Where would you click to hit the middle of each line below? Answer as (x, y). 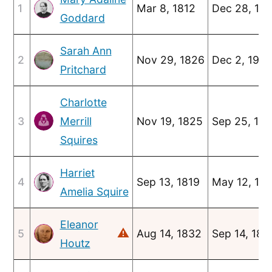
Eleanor (79, 224)
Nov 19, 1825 (169, 121)
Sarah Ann (86, 50)
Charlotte (83, 102)
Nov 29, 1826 (170, 59)
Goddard (82, 18)
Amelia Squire (94, 191)
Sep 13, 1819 (168, 182)
